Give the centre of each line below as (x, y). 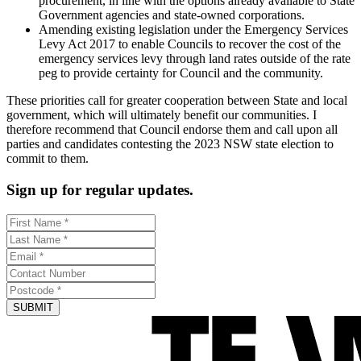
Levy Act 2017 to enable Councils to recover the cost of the (190, 44)
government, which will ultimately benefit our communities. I (162, 115)
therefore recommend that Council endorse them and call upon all (172, 130)
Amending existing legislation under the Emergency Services (193, 30)
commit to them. (48, 159)
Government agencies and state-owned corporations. (172, 15)
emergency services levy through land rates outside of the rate (195, 59)
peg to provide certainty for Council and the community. (181, 73)
